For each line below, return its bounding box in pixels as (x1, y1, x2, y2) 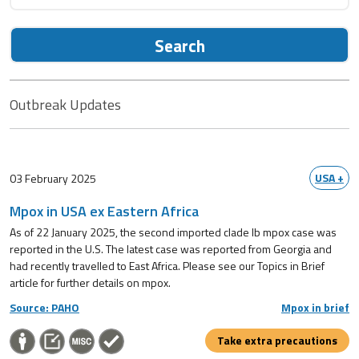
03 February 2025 (10, 169, 96, 187)
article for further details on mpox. (10, 274, 171, 292)
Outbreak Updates (10, 93, 121, 115)
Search (154, 33, 205, 58)
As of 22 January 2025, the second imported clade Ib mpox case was (10, 224, 337, 241)
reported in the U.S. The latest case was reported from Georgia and (10, 240, 332, 258)
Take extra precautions (217, 332, 337, 349)
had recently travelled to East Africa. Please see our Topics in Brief (10, 257, 325, 275)
